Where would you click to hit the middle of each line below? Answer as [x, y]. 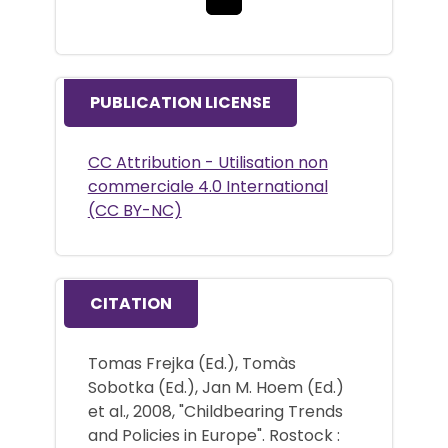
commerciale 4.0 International [207, 187]
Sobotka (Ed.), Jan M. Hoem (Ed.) [215, 387]
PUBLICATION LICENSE [180, 103]
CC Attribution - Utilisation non [207, 163]
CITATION [130, 303]
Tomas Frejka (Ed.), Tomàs [191, 363]
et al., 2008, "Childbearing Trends [215, 411]
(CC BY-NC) [134, 211]
